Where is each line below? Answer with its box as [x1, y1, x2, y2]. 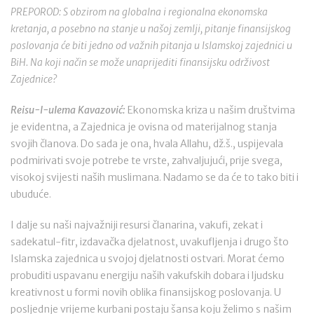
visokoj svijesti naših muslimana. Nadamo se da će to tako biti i [11, 171, 299, 184]
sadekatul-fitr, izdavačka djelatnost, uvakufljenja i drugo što [11, 235, 289, 248]
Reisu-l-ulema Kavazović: [11, 104, 125, 116]
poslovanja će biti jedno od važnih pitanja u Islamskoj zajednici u [11, 39, 292, 52]
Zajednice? [11, 73, 57, 86]
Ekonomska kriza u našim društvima [125, 104, 295, 116]
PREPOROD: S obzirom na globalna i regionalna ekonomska [11, 6, 268, 18]
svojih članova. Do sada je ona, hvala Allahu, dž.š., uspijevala [11, 137, 283, 150]
